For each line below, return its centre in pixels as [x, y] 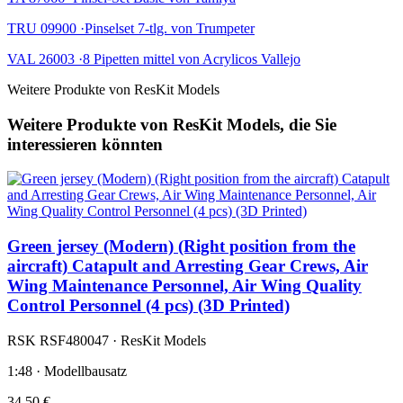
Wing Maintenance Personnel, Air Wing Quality [184, 286]
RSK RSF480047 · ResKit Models [107, 340]
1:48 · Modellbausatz [67, 371]
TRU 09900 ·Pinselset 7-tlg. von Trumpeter [131, 28]
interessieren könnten [85, 144]
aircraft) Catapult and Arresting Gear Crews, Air [188, 266]
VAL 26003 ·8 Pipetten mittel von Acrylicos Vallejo [154, 58]
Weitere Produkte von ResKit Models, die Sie [172, 124]
